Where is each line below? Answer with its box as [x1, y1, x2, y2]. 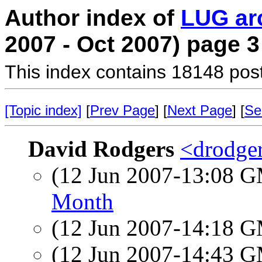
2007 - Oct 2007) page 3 [5, 32, 260, 57]
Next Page [167, 102, 232, 118]
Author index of [5, 5, 181, 30]
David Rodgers [28, 136, 174, 161]
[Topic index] [5, 102, 82, 118]
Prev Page [90, 102, 155, 118]
